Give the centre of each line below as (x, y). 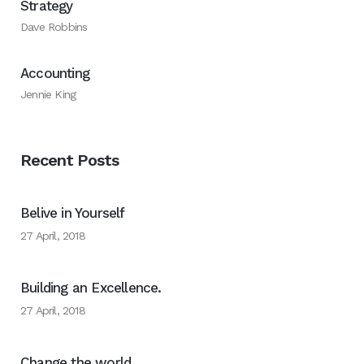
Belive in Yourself (73, 213)
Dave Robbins (54, 27)
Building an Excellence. (91, 288)
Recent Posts (69, 160)
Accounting (55, 74)
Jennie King (48, 95)
